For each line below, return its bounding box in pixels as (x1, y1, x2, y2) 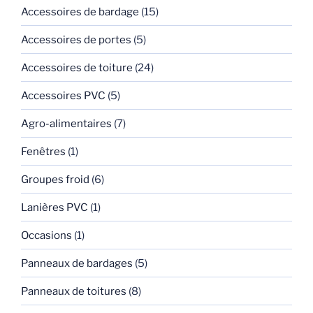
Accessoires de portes (21, 33, 131, 46)
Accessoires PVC (21, 89, 105, 102)
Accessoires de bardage (21, 5, 139, 18)
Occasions (21, 228, 72, 242)
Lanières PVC (21, 201, 88, 214)
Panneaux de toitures (21, 284, 126, 298)
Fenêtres (21, 145, 66, 158)
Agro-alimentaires (21, 117, 112, 130)
